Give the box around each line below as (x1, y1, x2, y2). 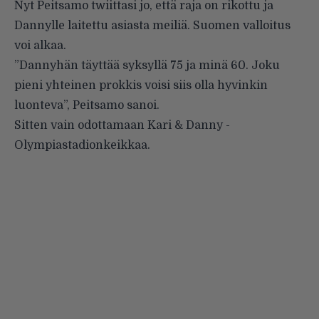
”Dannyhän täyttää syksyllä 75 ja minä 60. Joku (14, 58, 280, 72)
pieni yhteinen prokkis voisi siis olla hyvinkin (14, 78, 268, 92)
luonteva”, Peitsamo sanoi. (14, 98, 159, 112)
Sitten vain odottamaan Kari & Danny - (14, 118, 230, 132)
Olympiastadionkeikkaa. (14, 138, 150, 152)
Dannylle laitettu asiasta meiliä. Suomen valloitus (14, 19, 291, 32)
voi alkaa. (14, 38, 66, 52)
